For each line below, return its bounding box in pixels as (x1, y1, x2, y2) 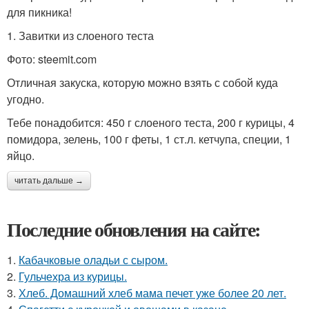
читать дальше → (14, 175, 83, 186)
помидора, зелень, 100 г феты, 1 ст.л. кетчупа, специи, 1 (7, 130, 291, 147)
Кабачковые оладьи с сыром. (19, 251, 168, 268)
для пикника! (7, 3, 72, 20)
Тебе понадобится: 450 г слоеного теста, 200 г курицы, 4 (7, 114, 295, 130)
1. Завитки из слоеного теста (7, 27, 154, 43)
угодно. (7, 90, 44, 107)
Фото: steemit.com (7, 50, 97, 67)
